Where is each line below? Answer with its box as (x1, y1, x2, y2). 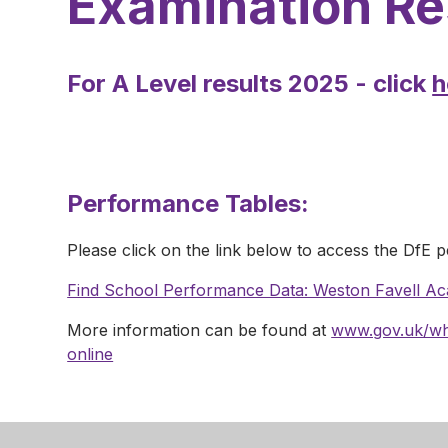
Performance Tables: (67, 188, 310, 218)
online (67, 343, 114, 364)
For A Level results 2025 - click (67, 68, 433, 98)
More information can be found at (67, 319, 332, 340)
